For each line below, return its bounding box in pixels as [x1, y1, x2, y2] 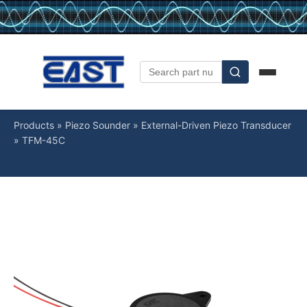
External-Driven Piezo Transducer [141, 119, 291, 131]
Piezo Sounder [65, 119, 130, 131]
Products [14, 119, 54, 131]
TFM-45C [22, 134, 65, 146]
